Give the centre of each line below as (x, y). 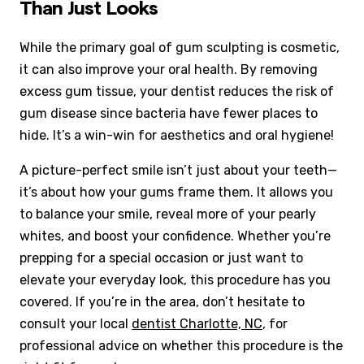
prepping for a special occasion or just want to (161, 258)
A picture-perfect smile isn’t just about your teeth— (178, 171)
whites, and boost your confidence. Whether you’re (175, 236)
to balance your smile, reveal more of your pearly (168, 214)
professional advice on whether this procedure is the (181, 346)
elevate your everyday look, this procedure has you (175, 280)
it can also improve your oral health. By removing (169, 70)
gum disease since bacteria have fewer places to (169, 114)
